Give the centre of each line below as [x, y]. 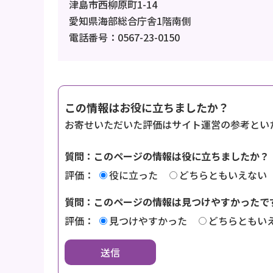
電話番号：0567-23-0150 [124, 37]
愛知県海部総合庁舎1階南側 [130, 21]
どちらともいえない [223, 175]
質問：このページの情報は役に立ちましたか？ [167, 156]
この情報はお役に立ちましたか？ [147, 108]
